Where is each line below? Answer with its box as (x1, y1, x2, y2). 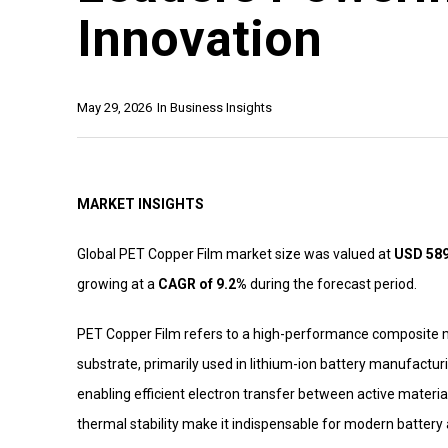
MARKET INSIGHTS (77, 195, 204, 212)
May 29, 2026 (77, 99, 152, 115)
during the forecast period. (247, 275, 417, 292)
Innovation (77, 9, 322, 68)
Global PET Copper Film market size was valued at (77, 245, 394, 262)
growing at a (77, 275, 158, 292)
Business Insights (170, 99, 272, 115)
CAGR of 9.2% (158, 275, 247, 292)
